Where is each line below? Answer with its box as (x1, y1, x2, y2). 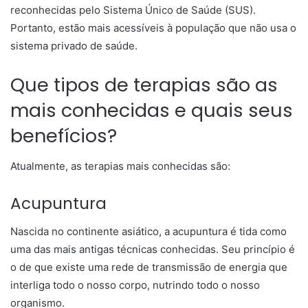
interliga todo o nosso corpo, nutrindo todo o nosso (10, 278, 260, 291)
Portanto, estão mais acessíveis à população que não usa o (10, 21, 296, 34)
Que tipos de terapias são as (10, 71, 278, 98)
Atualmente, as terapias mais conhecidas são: (10, 159, 230, 173)
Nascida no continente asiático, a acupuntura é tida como (10, 224, 287, 238)
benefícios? (10, 122, 117, 148)
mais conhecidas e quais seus (10, 97, 293, 123)
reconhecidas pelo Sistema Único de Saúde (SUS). (10, 3, 256, 16)
